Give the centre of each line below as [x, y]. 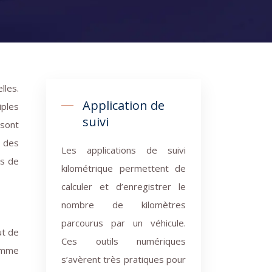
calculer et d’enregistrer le [124, 186]
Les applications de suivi [124, 150]
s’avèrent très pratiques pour [124, 259]
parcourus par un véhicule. [124, 223]
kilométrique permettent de [124, 168]
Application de [124, 105]
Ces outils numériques [124, 241]
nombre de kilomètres [124, 205]
